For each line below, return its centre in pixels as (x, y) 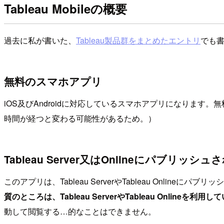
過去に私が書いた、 (40, 40)
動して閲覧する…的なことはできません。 (80, 211)
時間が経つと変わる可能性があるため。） (80, 118)
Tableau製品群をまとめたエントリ (138, 40)
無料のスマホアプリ (53, 81)
